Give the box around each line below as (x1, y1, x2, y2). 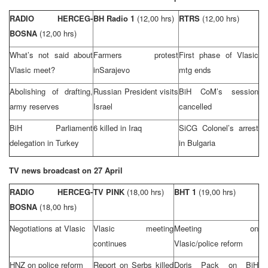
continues (93, 237, 127, 249)
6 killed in (93, 121, 129, 133)
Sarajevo (99, 63, 130, 75)
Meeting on (174, 222, 258, 234)
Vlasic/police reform (174, 237, 243, 249)
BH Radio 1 (93, 12, 137, 24)
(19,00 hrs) (199, 185, 236, 197)
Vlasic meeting (93, 222, 173, 234)
